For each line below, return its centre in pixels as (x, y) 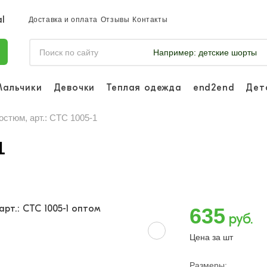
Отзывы (115, 20)
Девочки (74, 87)
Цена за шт (211, 237)
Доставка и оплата (63, 20)
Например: (174, 52)
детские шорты (226, 52)
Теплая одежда (144, 87)
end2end (214, 87)
